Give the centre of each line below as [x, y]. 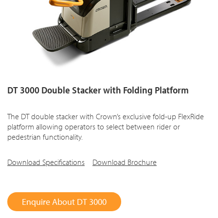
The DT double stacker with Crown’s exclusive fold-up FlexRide [106, 117]
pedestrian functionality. [45, 137]
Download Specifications [46, 162]
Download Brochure [125, 162]
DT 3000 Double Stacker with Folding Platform [98, 90]
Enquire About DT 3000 [64, 202]
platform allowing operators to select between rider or [94, 127]
